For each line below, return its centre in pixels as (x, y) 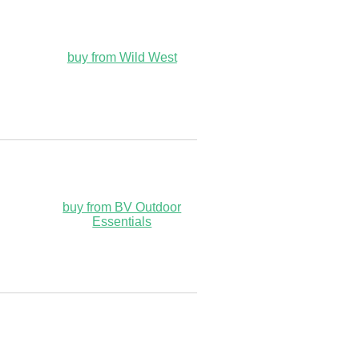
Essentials (122, 221)
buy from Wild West (122, 57)
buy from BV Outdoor (122, 207)
